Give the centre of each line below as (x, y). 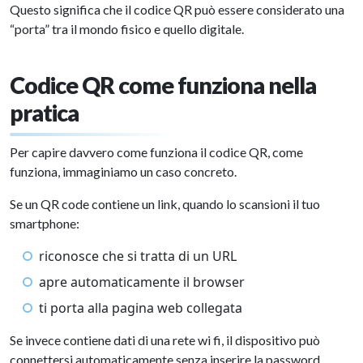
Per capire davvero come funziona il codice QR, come (156, 152)
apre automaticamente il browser (142, 282)
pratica (44, 113)
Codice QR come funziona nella (163, 85)
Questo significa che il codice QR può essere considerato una (177, 9)
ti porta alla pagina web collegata (141, 308)
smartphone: (45, 223)
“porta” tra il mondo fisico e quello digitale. (127, 29)
